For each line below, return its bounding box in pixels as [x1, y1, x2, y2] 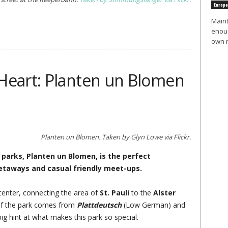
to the [129, 188, 153, 197]
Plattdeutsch [76, 200, 122, 210]
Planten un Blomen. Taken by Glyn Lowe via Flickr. [40, 132, 191, 141]
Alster [153, 188, 176, 197]
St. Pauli [99, 188, 129, 197]
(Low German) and [121, 200, 185, 210]
